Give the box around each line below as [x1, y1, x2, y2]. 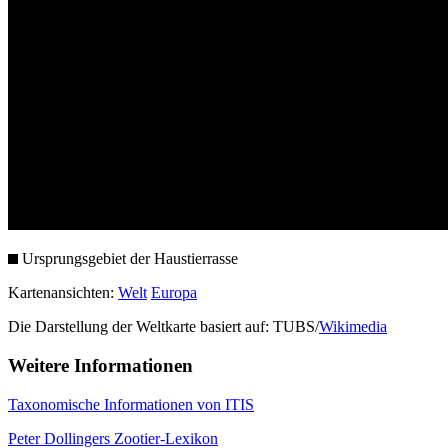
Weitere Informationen [8, 355, 193, 377]
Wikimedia [319, 318, 387, 336]
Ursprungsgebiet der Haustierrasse [18, 250, 238, 268]
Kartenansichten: [8, 284, 118, 302]
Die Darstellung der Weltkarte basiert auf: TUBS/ [8, 318, 319, 336]
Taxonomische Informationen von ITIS [8, 395, 254, 413]
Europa [151, 284, 197, 302]
